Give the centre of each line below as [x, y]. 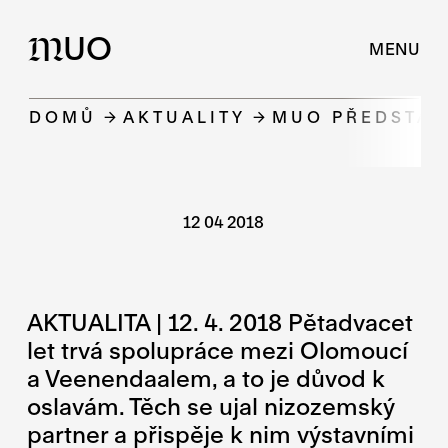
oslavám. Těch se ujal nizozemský [211, 405]
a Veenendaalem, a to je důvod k [206, 377]
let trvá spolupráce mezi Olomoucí [218, 349]
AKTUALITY [185, 116]
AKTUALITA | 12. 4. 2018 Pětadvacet [220, 321]
